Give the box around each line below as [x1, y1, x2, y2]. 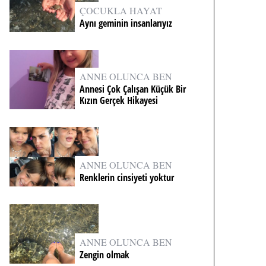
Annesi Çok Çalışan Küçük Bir [80, 83, 186, 96]
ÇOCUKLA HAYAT [80, 4, 162, 17]
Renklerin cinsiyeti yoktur [80, 171, 176, 184]
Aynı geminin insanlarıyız [80, 17, 172, 30]
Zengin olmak [80, 248, 129, 261]
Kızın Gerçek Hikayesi [80, 94, 158, 107]
